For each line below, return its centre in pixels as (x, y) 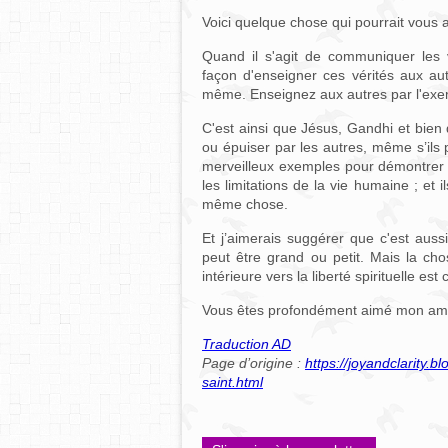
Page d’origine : (253, 363)
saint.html (232, 382)
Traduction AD (246, 344)
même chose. (245, 204)
